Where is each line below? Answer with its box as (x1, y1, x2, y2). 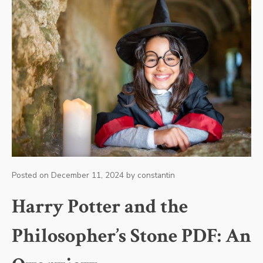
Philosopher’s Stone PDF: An (12, 222, 251, 249)
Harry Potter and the (12, 193, 188, 220)
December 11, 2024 (51, 169, 124, 181)
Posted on (12, 169, 51, 181)
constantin (137, 169, 175, 181)
